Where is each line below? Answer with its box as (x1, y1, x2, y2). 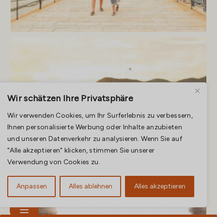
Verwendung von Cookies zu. (7, 158, 100, 166)
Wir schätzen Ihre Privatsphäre (7, 93, 133, 104)
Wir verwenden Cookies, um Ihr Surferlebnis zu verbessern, (7, 111, 193, 120)
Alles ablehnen (68, 182, 112, 190)
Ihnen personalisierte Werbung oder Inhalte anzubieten (7, 123, 182, 131)
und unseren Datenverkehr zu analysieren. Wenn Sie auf (7, 135, 182, 143)
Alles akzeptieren (134, 182, 186, 190)
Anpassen (16, 182, 47, 190)
